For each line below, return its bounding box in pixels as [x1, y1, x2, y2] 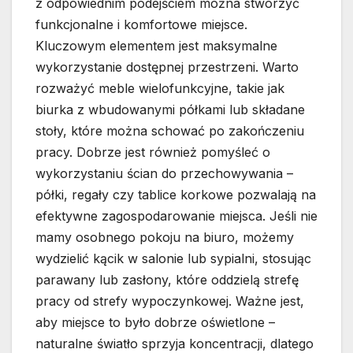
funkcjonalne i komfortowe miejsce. [35, 17, 247, 33]
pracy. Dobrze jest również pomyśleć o [35, 144, 270, 161]
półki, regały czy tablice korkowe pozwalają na [35, 187, 316, 203]
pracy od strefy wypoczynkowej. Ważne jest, [35, 293, 304, 310]
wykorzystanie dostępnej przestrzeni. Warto [35, 59, 299, 76]
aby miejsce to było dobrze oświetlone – [35, 314, 275, 331]
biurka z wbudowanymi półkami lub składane [35, 102, 305, 118]
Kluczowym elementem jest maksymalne [35, 38, 277, 54]
